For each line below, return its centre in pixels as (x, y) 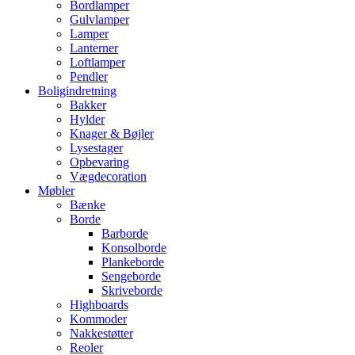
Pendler (89, 77)
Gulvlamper (99, 20)
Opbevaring (99, 162)
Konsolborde (134, 248)
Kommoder (98, 319)
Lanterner (94, 48)
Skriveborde (132, 291)
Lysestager (96, 148)
